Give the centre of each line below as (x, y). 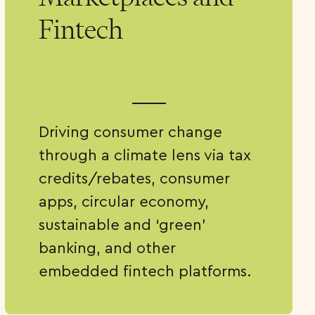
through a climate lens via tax (145, 155)
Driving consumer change (131, 131)
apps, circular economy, (124, 201)
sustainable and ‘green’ (123, 224)
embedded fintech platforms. (146, 271)
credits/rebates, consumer (135, 178)
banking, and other (108, 247)
